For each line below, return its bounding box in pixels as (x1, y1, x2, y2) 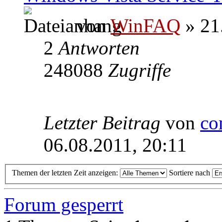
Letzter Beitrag (44, 112, 166, 134)
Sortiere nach (169, 168, 212, 177)
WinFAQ (111, 15, 180, 37)
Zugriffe (108, 59, 171, 81)
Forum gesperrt (4, 193, 123, 215)
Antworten (58, 37, 140, 59)
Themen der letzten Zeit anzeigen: (12, 168, 120, 177)
